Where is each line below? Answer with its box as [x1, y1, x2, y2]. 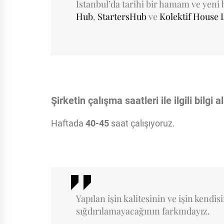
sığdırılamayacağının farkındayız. [76, 205, 210, 217]
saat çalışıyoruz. [109, 118, 175, 128]
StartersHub [97, 10, 146, 22]
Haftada [51, 118, 85, 128]
